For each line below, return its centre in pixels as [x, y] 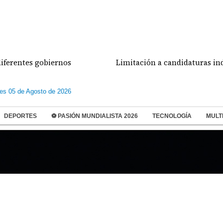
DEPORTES [20, 116]
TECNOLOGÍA [172, 116]
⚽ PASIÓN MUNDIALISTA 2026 [95, 116]
